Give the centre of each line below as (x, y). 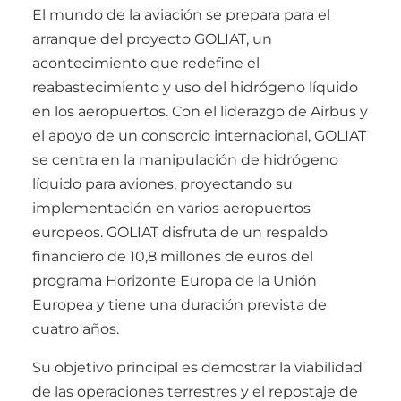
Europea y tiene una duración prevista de (179, 305)
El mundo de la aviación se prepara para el (181, 15)
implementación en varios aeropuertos (171, 209)
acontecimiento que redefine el (146, 64)
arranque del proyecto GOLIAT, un (152, 39)
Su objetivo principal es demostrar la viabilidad (197, 368)
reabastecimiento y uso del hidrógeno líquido (195, 88)
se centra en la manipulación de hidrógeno (185, 160)
